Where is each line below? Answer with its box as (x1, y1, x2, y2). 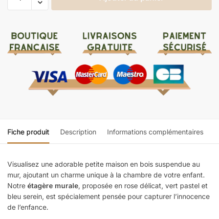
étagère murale (27, 181, 78, 190)
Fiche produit (7, 127, 49, 136)
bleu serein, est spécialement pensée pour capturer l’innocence (7, 192, 210, 200)
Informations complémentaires (107, 127, 203, 136)
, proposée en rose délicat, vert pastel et (78, 181, 208, 190)
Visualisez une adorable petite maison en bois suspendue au (7, 159, 200, 168)
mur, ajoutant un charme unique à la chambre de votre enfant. (7, 170, 205, 179)
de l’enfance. (7, 202, 48, 211)
